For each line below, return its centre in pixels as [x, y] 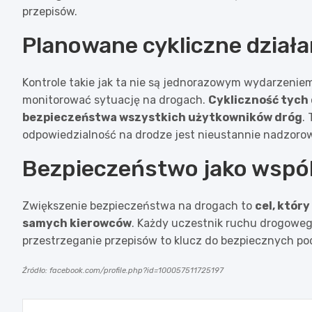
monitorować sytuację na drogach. [115, 100]
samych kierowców [77, 223]
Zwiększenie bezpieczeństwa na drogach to [139, 205]
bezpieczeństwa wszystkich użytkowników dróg [162, 117]
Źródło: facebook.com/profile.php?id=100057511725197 [123, 270]
